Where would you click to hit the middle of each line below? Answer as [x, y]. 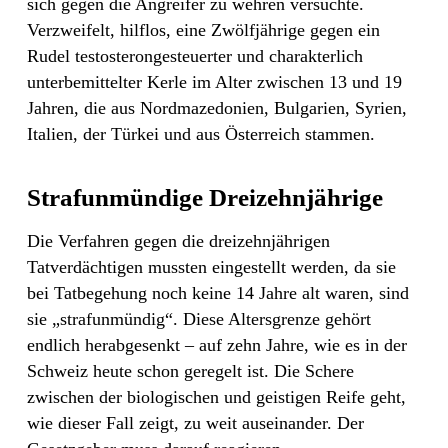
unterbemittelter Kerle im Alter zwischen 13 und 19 [214, 82]
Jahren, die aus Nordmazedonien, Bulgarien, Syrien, [217, 108]
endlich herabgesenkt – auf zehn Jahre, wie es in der [217, 345]
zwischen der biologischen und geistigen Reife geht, [216, 397]
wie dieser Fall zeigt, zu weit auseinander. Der [195, 423]
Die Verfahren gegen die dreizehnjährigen [178, 241]
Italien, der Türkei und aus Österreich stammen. [201, 134]
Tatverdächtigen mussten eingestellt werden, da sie [211, 267]
